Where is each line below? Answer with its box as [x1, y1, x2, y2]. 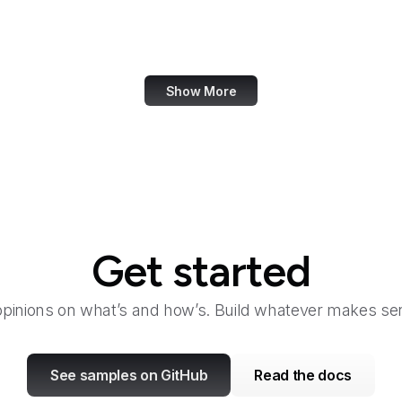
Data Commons [149, 38, 253, 56]
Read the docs [254, 366, 353, 384]
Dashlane [170, 9, 232, 27]
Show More [165, 83, 237, 99]
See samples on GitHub [49, 366, 208, 384]
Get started [91, 245, 311, 297]
